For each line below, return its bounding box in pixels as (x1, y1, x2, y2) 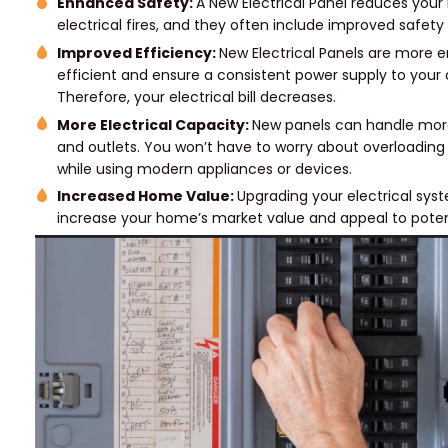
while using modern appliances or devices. (57, 158, 353, 179)
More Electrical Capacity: (57, 114, 253, 135)
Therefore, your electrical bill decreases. (57, 87, 337, 108)
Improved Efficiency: (57, 43, 220, 64)
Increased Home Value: (57, 186, 238, 207)
